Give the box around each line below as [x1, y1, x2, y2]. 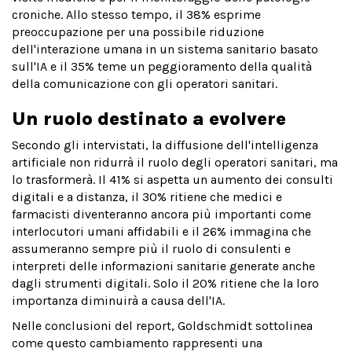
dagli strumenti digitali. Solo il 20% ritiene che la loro [12, 276, 319, 291]
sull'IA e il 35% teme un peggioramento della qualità [12, 59, 312, 75]
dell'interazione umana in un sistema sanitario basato [12, 42, 318, 57]
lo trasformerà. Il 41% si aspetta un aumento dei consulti [12, 172, 333, 188]
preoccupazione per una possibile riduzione [12, 24, 264, 40]
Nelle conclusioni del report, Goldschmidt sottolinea [12, 318, 313, 334]
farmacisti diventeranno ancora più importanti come [12, 207, 311, 222]
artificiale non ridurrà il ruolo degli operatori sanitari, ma [12, 155, 338, 170]
